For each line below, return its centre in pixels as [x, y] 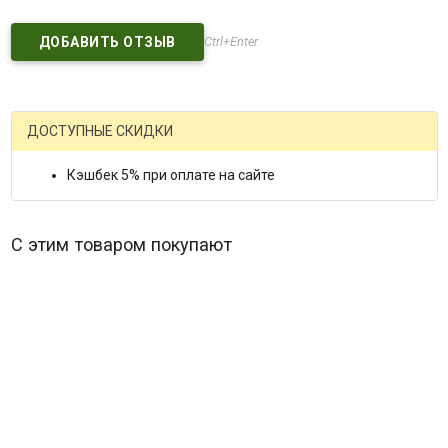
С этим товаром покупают [121, 244]
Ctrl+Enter [230, 41]
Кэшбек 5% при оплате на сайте [170, 174]
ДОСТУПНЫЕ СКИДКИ [99, 130]
